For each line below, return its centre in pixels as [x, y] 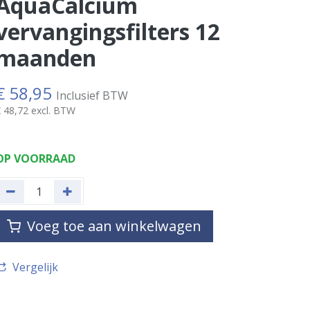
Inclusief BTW [92, 95]
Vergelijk [35, 267]
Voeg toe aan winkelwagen [112, 226]
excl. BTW [53, 110]
